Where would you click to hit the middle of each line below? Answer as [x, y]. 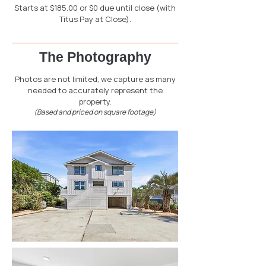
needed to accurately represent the [95, 90]
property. [95, 102]
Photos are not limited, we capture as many [95, 79]
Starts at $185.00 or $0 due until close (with [95, 8]
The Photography [95, 57]
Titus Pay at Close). [95, 19]
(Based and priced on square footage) [95, 112]
